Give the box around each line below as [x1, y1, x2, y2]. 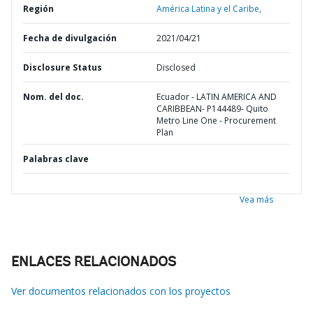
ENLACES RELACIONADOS [11, 256, 176, 270]
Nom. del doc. [23, 91, 84, 103]
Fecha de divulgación [23, 32, 117, 44]
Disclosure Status [23, 61, 102, 73]
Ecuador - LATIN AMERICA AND [156, 91, 277, 103]
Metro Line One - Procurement [156, 115, 276, 126]
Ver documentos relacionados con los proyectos [11, 284, 231, 298]
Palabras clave [23, 153, 89, 165]
